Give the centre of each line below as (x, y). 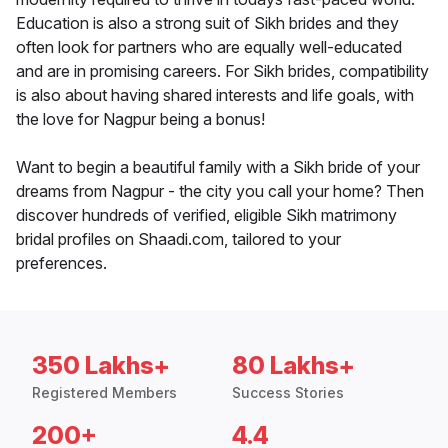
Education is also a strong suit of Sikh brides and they (207, 23)
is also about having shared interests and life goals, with (215, 95)
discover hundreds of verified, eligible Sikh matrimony (206, 215)
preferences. (61, 263)
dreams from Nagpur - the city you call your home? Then (220, 191)
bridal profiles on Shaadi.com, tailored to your (178, 239)
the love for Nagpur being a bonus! (140, 119)
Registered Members (104, 393)
